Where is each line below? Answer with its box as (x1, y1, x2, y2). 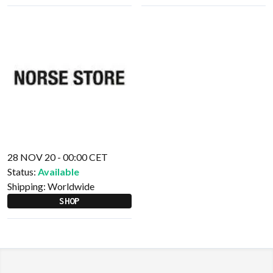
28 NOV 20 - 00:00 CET (7, 151, 108, 163)
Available (38, 166, 79, 177)
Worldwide (48, 180, 94, 192)
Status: (7, 166, 36, 177)
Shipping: (7, 180, 48, 192)
